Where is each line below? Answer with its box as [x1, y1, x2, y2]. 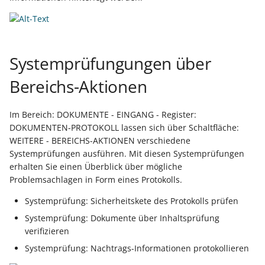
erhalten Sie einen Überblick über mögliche [9, 161, 182, 173]
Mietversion [153, 33, 205, 46]
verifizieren [25, 225, 70, 237]
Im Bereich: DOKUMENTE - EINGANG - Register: [9, 109, 196, 121]
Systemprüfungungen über [9, 51, 211, 75]
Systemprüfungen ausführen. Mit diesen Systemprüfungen [9, 148, 244, 160]
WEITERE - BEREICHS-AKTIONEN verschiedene [9, 135, 190, 147]
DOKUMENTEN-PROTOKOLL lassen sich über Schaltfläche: [9, 122, 239, 134]
